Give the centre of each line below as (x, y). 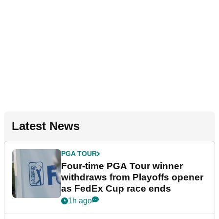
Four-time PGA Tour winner (122, 166)
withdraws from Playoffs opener (132, 177)
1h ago (80, 201)
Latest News (46, 126)
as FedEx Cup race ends (116, 189)
